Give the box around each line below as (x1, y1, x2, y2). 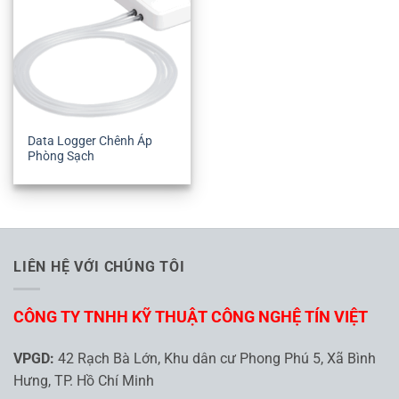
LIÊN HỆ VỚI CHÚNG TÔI (13, 258, 185, 276)
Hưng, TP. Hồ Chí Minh (13, 372, 154, 390)
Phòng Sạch (28, 149, 95, 164)
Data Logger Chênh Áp (28, 134, 153, 149)
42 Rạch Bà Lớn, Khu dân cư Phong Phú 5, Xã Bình (58, 350, 376, 368)
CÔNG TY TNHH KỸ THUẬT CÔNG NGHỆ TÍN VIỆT (13, 307, 368, 326)
